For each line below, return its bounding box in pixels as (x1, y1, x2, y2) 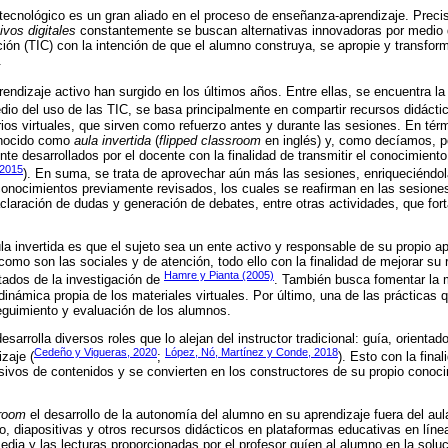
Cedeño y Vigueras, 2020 (34, 345, 157, 358)
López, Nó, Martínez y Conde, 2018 (165, 345, 338, 358)
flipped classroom (159, 132, 261, 148)
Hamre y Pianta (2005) (164, 269, 274, 282)
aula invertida (74, 132, 151, 148)
